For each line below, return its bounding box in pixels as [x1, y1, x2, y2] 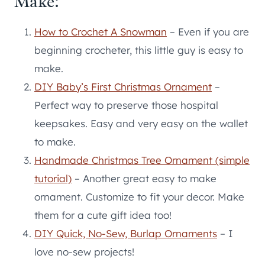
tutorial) [34, 172, 72, 185]
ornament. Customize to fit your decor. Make [34, 190, 244, 203]
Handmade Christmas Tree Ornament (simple [34, 153, 250, 166]
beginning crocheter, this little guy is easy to [34, 43, 243, 56]
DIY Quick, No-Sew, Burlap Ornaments [34, 227, 217, 240]
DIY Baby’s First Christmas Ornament [34, 80, 212, 93]
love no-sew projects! [34, 245, 134, 258]
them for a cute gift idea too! [34, 208, 172, 221]
